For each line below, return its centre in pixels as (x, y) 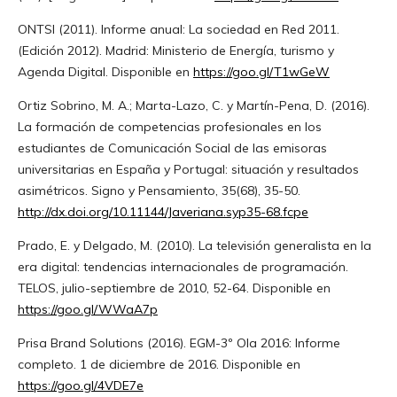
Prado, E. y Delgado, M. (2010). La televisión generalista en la (194, 246)
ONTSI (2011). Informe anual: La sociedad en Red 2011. (178, 30)
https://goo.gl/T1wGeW (261, 72)
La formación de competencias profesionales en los (169, 127)
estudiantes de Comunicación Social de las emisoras (172, 148)
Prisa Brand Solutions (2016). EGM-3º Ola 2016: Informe (179, 343)
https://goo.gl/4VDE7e (80, 386)
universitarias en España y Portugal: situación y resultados (188, 170)
